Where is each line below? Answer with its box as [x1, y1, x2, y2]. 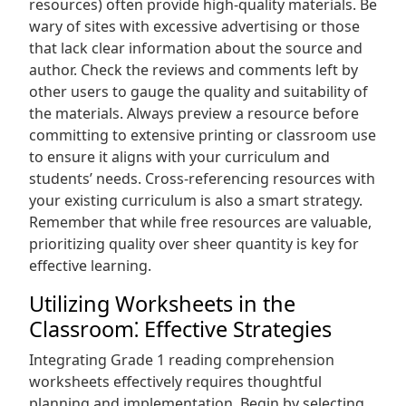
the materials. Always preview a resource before [29, 103, 359, 123]
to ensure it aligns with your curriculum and [29, 147, 330, 167]
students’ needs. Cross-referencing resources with [29, 169, 375, 188]
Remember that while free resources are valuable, [29, 212, 372, 232]
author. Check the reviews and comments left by [29, 60, 358, 80]
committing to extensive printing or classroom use [29, 125, 376, 145]
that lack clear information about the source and [29, 38, 362, 58]
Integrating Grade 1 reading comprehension [29, 350, 334, 370]
